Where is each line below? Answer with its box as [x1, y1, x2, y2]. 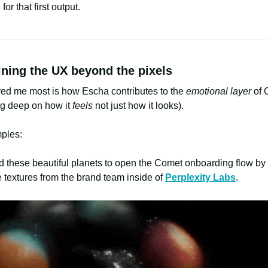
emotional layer [186, 86, 251, 97]
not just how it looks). [93, 100, 184, 111]
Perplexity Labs [165, 172, 236, 183]
